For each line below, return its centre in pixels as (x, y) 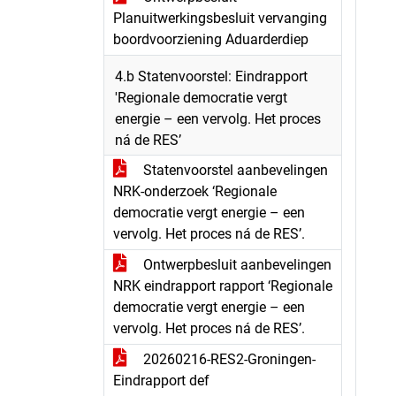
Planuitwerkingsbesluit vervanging (220, 18)
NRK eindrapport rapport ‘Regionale (223, 286)
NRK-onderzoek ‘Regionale (195, 191)
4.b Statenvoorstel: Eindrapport (211, 76)
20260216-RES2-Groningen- (228, 359)
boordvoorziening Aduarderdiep (211, 39)
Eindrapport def (161, 381)
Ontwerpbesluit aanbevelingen (236, 265)
